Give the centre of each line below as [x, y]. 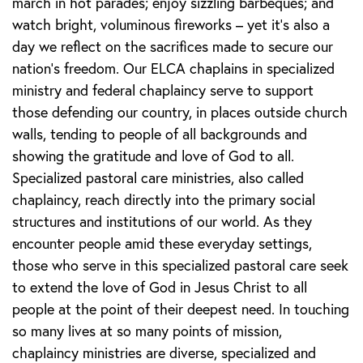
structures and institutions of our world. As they [162, 222]
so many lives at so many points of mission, [147, 331]
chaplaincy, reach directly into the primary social [164, 200]
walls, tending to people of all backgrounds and [160, 135]
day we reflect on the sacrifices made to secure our [173, 47]
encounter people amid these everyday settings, [162, 244]
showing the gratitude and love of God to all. [153, 156]
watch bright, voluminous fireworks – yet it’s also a [171, 25]
